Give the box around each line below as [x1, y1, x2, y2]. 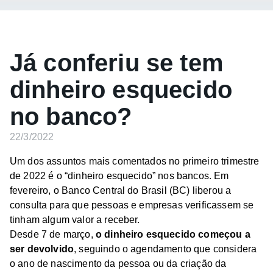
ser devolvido [10, 244, 74, 254]
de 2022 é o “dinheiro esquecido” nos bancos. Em [10, 171, 229, 181]
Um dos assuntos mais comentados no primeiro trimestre [10, 156, 260, 166]
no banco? [10, 103, 132, 130]
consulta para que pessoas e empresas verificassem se [10, 200, 254, 210]
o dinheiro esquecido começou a [95, 229, 250, 239]
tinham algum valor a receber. [10, 214, 140, 225]
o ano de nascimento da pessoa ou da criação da [10, 258, 227, 269]
